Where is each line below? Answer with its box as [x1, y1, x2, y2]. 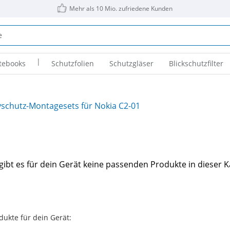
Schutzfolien [51, 59, 94, 68]
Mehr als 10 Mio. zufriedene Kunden [69, 4, 173, 13]
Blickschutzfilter [168, 59, 223, 68]
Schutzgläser [109, 59, 154, 68]
